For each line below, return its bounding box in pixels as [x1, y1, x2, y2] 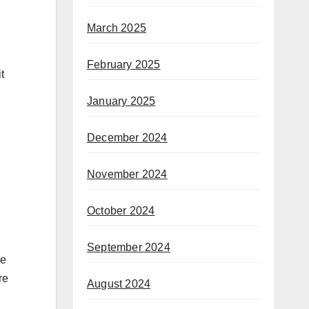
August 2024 [87, 277, 151, 290]
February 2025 [87, 58, 161, 70]
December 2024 [87, 131, 168, 143]
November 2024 [87, 168, 168, 180]
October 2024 [87, 204, 155, 217]
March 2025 [87, 21, 146, 34]
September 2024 [87, 241, 170, 253]
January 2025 [87, 94, 156, 107]
